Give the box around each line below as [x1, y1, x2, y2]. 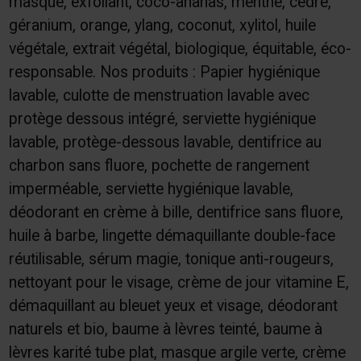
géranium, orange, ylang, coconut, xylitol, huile [8, 15, 316, 35]
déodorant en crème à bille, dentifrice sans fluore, [8, 202, 343, 222]
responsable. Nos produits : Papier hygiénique [8, 62, 320, 81]
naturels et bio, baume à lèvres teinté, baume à [8, 319, 322, 338]
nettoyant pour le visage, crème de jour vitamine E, [8, 272, 349, 292]
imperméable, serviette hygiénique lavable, [8, 179, 293, 198]
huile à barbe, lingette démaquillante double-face [8, 226, 335, 245]
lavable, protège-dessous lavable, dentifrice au [8, 132, 322, 151]
